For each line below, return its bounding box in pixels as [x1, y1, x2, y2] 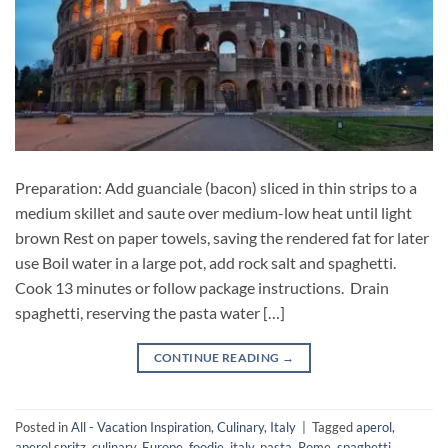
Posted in [15, 418, 71, 435]
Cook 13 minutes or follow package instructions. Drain [15, 278, 389, 298]
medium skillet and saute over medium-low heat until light [15, 203, 412, 223]
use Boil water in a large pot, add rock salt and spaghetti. [15, 253, 399, 273]
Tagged [312, 418, 356, 435]
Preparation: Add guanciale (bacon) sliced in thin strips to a [15, 178, 417, 198]
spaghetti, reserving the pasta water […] [15, 303, 285, 323]
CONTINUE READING [153, 350, 282, 366]
